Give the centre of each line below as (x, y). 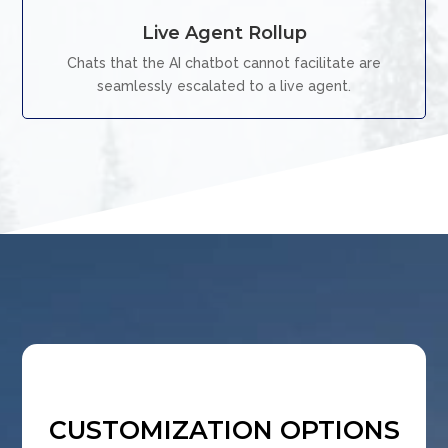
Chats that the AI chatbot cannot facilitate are (224, 63)
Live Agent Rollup (224, 33)
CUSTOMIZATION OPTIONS (224, 430)
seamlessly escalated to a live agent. (224, 86)
